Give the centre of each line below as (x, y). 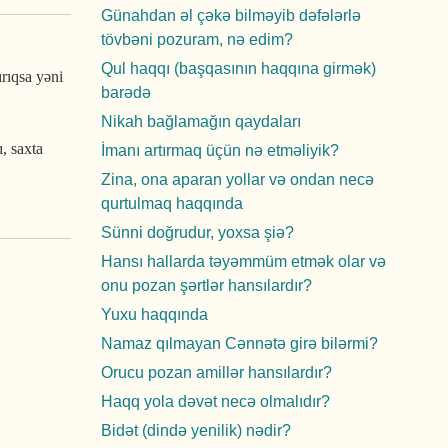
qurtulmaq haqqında (172, 203)
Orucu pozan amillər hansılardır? (216, 372)
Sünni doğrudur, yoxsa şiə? (197, 232)
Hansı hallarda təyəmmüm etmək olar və (243, 261)
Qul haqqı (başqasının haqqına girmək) (238, 68)
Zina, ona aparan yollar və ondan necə (237, 179)
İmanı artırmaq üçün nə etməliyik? (220, 150)
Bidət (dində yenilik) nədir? (196, 430)
